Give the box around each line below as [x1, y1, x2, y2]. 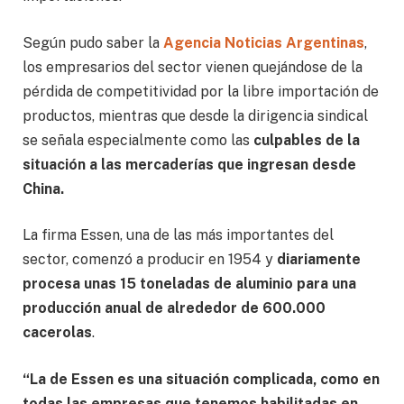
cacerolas [23, 324, 92, 342]
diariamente [277, 251, 361, 269]
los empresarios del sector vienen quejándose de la [23, 58, 363, 76]
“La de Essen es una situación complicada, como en [23, 370, 380, 388]
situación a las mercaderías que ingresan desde [23, 155, 356, 173]
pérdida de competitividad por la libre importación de [23, 82, 379, 100]
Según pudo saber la [23, 33, 160, 51]
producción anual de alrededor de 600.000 [23, 299, 326, 317]
